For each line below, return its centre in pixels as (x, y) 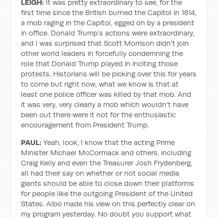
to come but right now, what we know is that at (100, 84)
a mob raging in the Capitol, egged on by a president (108, 23)
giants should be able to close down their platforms (108, 183)
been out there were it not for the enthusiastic (99, 115)
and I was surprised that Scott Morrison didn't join (105, 43)
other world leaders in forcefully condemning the (102, 53)
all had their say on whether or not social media (100, 173)
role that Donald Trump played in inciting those (100, 64)
